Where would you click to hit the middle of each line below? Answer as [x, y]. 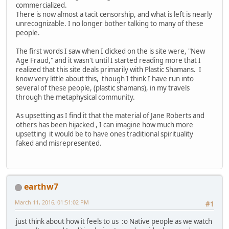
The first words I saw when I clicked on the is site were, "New [110, 51]
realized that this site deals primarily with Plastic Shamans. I [109, 69]
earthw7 [41, 187]
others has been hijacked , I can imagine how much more [105, 124]
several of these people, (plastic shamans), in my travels [103, 88]
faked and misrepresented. [59, 143]
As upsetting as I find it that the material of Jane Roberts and [110, 115]
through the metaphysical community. [75, 97]
